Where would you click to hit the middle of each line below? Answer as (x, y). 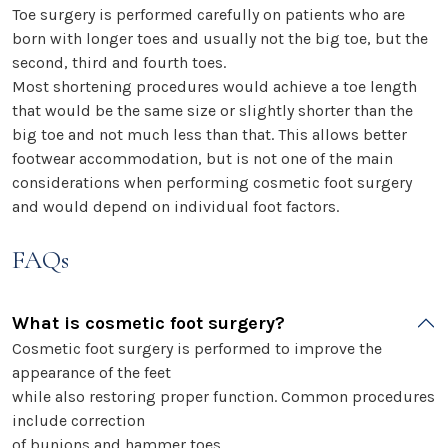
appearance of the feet (91, 372)
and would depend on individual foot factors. (175, 206)
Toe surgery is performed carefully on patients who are (208, 14)
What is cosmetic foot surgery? (148, 322)
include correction (78, 420)
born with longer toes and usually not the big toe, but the (220, 38)
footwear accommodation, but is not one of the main (202, 158)
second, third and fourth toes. (119, 62)
